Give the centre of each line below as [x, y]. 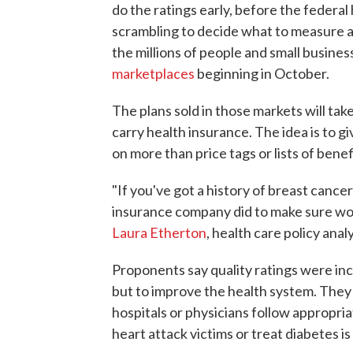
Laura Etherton [159, 232]
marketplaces [153, 73]
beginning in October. [262, 73]
